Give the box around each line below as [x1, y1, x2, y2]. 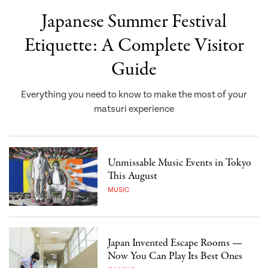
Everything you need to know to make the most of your [21, 89, 247, 101]
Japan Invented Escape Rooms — [108, 236, 243, 251]
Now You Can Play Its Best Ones [108, 249, 243, 264]
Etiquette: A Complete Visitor [24, 32, 244, 59]
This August [108, 169, 158, 184]
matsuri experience [94, 103, 174, 115]
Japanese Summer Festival [41, 8, 227, 35]
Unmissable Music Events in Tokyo [108, 156, 252, 171]
